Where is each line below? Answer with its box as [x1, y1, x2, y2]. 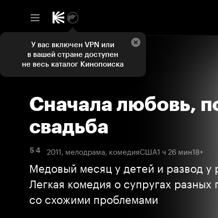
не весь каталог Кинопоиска [22, 60, 124, 69]
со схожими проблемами [29, 190, 158, 206]
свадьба [29, 115, 109, 138]
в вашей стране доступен [27, 50, 118, 59]
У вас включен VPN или [31, 40, 114, 49]
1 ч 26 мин [157, 145, 192, 157]
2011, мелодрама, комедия [47, 145, 140, 157]
